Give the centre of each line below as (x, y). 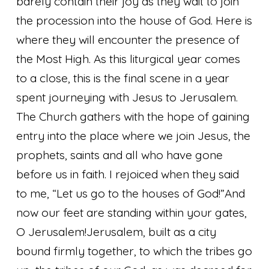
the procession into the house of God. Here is (134, 20)
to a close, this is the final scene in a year (123, 78)
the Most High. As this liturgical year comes (128, 59)
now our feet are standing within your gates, (132, 212)
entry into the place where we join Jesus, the (134, 135)
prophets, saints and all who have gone (120, 155)
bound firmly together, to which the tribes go (134, 251)
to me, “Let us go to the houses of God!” (121, 193)
